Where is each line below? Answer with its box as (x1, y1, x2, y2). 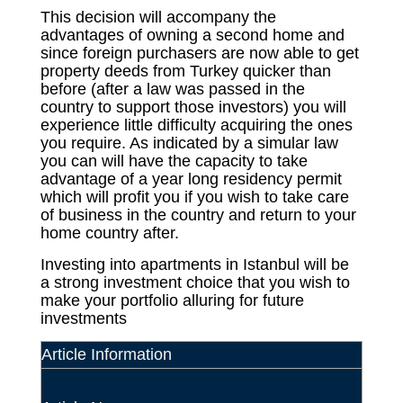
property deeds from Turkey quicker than (40, 62, 332, 81)
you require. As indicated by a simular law (40, 134, 339, 153)
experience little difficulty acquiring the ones (40, 116, 354, 135)
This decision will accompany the (40, 8, 277, 27)
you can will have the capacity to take (40, 152, 309, 171)
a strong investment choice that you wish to (40, 273, 351, 292)
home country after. (40, 224, 180, 243)
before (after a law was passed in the (40, 80, 306, 99)
